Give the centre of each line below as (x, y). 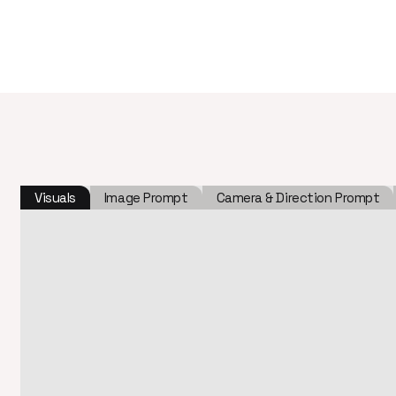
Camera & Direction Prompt (298, 197)
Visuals (55, 197)
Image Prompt (146, 197)
